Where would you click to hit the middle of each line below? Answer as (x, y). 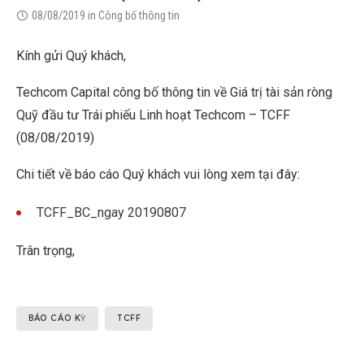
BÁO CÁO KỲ (57, 318)
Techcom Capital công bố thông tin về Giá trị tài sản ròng (174, 93)
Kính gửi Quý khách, (71, 56)
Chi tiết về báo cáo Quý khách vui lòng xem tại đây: (158, 175)
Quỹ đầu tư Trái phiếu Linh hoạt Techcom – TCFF (153, 115)
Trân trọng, (45, 251)
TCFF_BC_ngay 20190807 (111, 213)
